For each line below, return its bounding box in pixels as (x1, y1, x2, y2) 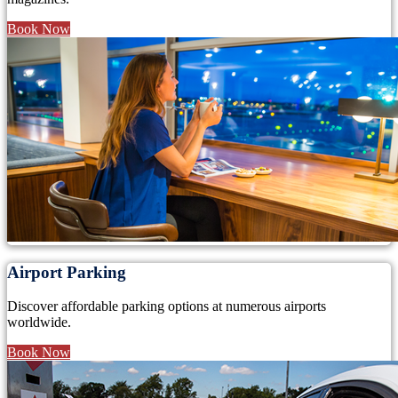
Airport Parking (7, 262, 126, 282)
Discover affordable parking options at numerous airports (7, 298, 326, 314)
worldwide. (7, 314, 71, 330)
